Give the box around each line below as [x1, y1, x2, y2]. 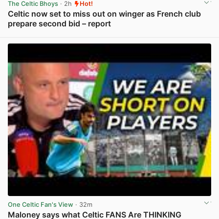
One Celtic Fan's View [8, 200, 73, 208]
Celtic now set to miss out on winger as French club [8, 9, 201, 19]
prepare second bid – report [8, 19, 111, 29]
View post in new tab [148, 30, 210, 38]
